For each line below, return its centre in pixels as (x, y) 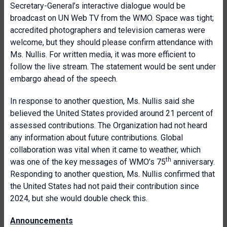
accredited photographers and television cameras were (108, 30)
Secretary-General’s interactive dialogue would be (98, 6)
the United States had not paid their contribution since (105, 186)
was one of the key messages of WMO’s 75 (88, 162)
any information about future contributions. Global (97, 138)
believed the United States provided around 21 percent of (112, 113)
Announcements (42, 221)
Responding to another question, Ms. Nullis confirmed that (112, 174)
